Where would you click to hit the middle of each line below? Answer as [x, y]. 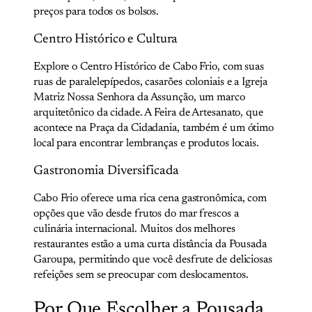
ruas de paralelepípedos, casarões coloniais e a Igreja [150, 83]
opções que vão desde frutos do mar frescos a [136, 214]
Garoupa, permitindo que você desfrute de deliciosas [153, 260]
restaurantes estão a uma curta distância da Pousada [150, 245]
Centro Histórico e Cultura [106, 39]
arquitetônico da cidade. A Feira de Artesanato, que [148, 113]
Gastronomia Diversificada [106, 171]
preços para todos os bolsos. [96, 12]
